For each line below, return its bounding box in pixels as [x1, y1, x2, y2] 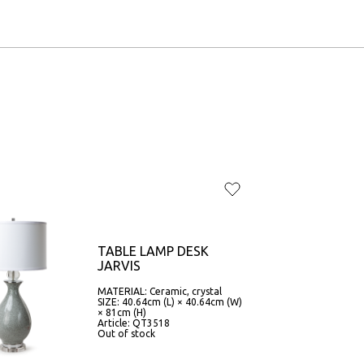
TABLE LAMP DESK [97, 243, 209, 258]
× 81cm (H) [97, 306, 146, 318]
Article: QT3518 [97, 317, 170, 328]
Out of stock [97, 327, 155, 339]
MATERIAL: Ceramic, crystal [97, 285, 222, 297]
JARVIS [97, 258, 141, 273]
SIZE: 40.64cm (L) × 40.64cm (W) [97, 296, 242, 307]
